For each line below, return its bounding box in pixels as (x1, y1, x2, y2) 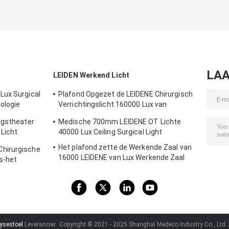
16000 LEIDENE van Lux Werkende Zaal (58, 153, 185, 162)
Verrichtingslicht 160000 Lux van (58, 100, 167, 109)
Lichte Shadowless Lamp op (58, 164, 152, 172)
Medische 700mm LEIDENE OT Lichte (58, 118, 181, 126)
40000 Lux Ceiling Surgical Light (58, 128, 163, 136)
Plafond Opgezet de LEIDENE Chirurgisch (58, 90, 193, 99)
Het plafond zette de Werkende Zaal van (58, 143, 192, 152)
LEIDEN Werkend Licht (53, 71, 129, 80)
